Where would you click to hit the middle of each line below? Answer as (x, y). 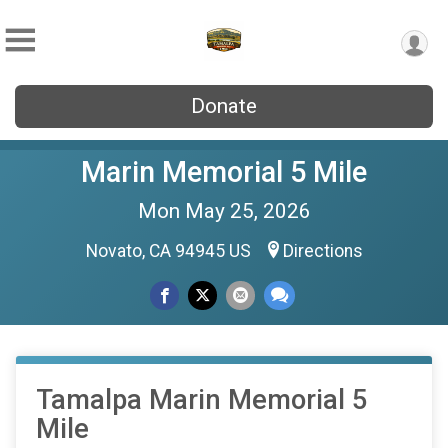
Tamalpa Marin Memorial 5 (201, 400)
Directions (322, 251)
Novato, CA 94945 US (170, 251)
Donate (224, 106)
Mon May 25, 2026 (224, 211)
